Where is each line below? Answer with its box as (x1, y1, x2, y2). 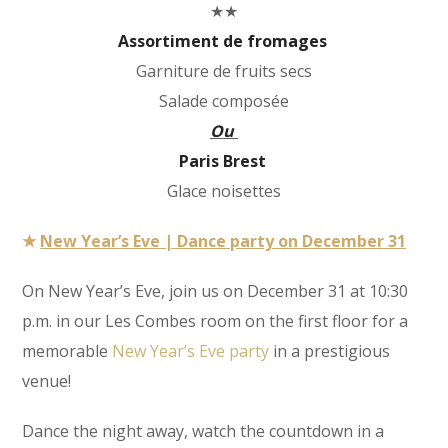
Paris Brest (178, 149, 270, 172)
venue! (22, 369, 72, 392)
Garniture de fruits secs (136, 59, 312, 82)
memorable (22, 339, 113, 362)
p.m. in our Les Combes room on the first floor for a (22, 309, 409, 332)
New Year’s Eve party (112, 339, 270, 362)
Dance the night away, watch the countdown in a (22, 419, 385, 442)
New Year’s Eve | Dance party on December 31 (40, 229, 407, 252)
